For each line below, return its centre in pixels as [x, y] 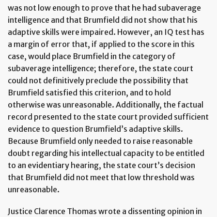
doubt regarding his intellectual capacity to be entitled [106, 153]
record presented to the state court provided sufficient [108, 116]
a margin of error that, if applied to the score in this [101, 44]
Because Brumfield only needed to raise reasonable [100, 141]
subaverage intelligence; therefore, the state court [101, 68]
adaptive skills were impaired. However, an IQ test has [106, 32]
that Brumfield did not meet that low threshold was [101, 177]
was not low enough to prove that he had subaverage [104, 8]
